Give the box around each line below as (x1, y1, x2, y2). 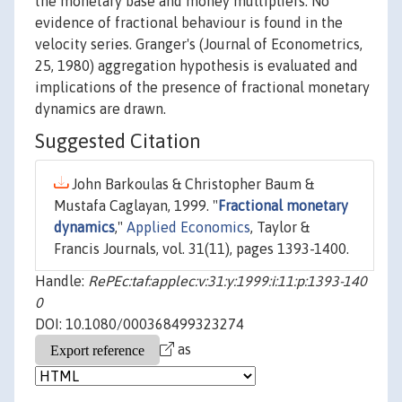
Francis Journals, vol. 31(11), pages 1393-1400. (54, 240, 349, 258)
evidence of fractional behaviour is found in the (35, 14, 343, 31)
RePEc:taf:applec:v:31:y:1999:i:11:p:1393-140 (88, 273, 367, 290)
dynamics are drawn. (35, 100, 166, 118)
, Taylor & (250, 219, 310, 236)
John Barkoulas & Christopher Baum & (68, 176, 314, 193)
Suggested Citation (35, 129, 201, 153)
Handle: (35, 273, 88, 290)
